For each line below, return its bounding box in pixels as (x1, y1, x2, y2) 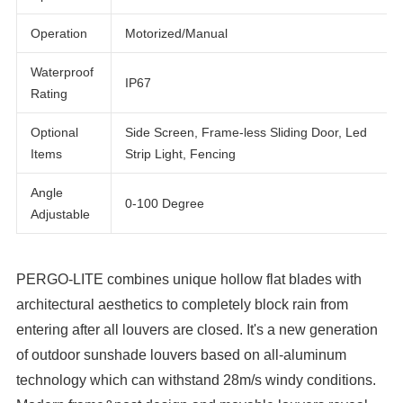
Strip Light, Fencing (126, 167, 239, 184)
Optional (31, 146, 79, 161)
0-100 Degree (126, 218, 207, 233)
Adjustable (31, 228, 92, 244)
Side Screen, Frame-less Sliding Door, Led (126, 146, 372, 161)
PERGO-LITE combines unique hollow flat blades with (16, 272, 363, 288)
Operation (31, 46, 89, 61)
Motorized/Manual (126, 46, 230, 61)
